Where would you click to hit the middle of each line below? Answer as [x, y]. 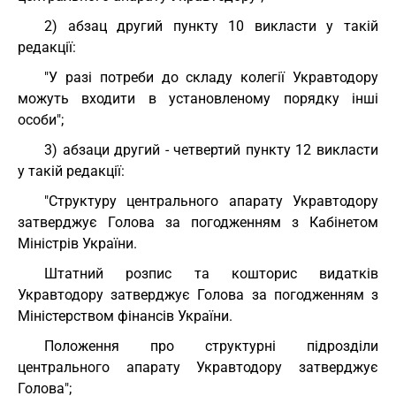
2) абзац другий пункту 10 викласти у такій [211, 26]
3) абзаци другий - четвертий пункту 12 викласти [211, 150]
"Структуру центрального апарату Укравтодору [211, 201]
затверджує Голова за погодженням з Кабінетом [198, 222]
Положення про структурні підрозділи [211, 346]
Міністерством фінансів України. [125, 316]
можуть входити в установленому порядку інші [198, 99]
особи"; [41, 120]
